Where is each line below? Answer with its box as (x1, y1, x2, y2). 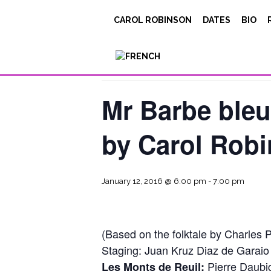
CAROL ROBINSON (114, 15, 192, 25)
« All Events (102, 24, 156, 38)
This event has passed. (102, 62, 181, 71)
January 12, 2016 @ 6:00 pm (102, 177, 206, 186)
